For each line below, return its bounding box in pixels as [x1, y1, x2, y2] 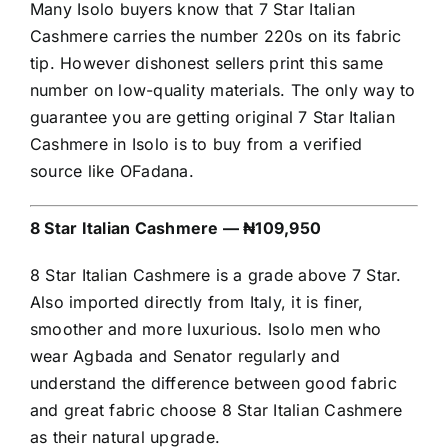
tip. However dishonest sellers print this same [30, 53, 384, 74]
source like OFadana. [30, 161, 194, 182]
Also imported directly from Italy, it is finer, [30, 292, 364, 313]
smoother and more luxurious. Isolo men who [30, 319, 382, 340]
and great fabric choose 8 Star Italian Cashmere [30, 400, 403, 421]
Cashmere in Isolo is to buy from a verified [30, 134, 363, 155]
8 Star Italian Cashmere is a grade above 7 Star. [30, 265, 402, 286]
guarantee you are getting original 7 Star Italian [30, 107, 395, 128]
